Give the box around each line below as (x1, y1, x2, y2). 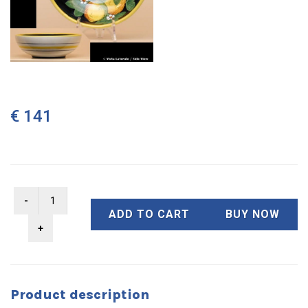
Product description (10, 287, 149, 302)
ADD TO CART (109, 208, 190, 221)
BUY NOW (225, 208, 280, 221)
